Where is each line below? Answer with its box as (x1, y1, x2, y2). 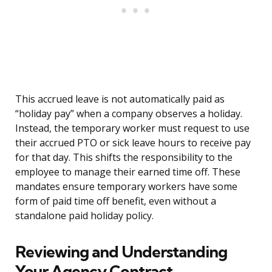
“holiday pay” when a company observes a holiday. (15, 107, 242, 121)
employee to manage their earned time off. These (15, 165, 240, 179)
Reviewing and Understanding (15, 242, 227, 262)
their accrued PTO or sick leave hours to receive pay (15, 136, 251, 150)
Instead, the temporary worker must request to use (15, 121, 250, 135)
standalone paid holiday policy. (15, 209, 154, 223)
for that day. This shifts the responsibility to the (15, 151, 233, 165)
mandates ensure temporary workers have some (15, 180, 237, 194)
